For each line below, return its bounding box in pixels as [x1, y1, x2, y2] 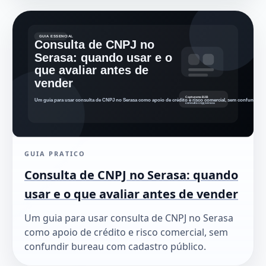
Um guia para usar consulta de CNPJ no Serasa [24, 211, 233, 225]
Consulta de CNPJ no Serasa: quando [24, 167, 238, 183]
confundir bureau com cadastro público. [24, 240, 206, 254]
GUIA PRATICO [24, 149, 85, 159]
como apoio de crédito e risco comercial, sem [24, 226, 228, 239]
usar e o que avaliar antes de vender [24, 186, 238, 202]
